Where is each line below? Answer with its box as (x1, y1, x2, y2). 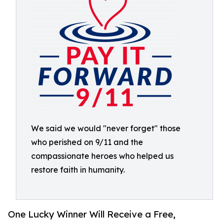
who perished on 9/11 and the (31, 137, 143, 147)
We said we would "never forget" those (31, 123, 181, 133)
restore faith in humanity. (31, 165, 125, 175)
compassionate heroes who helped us (31, 151, 174, 161)
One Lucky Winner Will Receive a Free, (8, 209, 176, 220)
